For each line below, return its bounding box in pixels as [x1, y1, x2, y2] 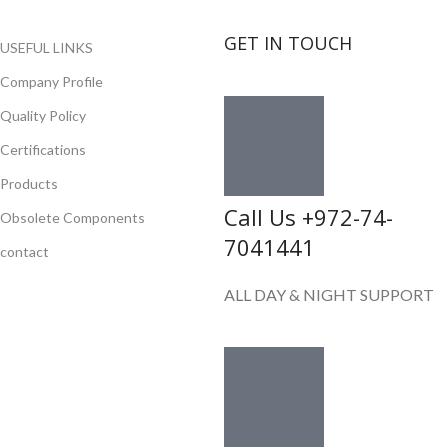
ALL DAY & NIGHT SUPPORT [223, 285, 434, 305]
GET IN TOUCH [223, 31, 352, 56]
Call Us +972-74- [223, 202, 393, 233]
